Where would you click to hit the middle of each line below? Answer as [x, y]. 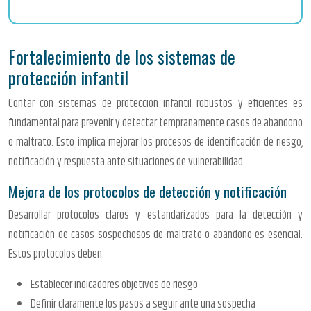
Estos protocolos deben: [56, 254]
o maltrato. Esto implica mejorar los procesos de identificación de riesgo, [155, 142]
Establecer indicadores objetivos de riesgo [114, 284]
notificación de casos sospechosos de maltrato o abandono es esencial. [155, 234]
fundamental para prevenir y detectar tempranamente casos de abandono [155, 123]
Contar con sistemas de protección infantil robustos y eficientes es [155, 103]
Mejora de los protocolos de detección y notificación [148, 191]
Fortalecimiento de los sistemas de [122, 56]
